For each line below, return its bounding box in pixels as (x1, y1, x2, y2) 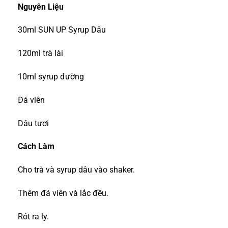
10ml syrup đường (18, 72, 84, 82)
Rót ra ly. (18, 211, 49, 221)
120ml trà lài (18, 48, 63, 59)
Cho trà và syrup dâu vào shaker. (18, 165, 135, 175)
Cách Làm (18, 141, 54, 152)
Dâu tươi (18, 118, 49, 128)
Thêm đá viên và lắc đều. (18, 188, 108, 198)
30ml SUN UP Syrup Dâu (18, 25, 106, 35)
